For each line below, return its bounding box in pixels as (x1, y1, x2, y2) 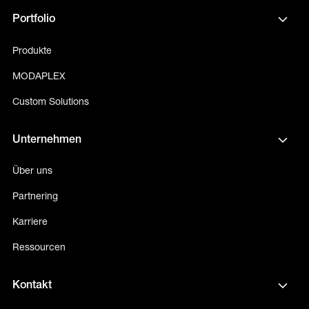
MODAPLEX (12, 71, 66, 82)
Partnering (12, 191, 58, 202)
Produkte (12, 46, 52, 57)
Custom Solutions (12, 97, 89, 108)
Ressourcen (12, 242, 66, 253)
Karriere (12, 217, 48, 228)
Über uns (12, 166, 52, 177)
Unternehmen (12, 134, 81, 146)
